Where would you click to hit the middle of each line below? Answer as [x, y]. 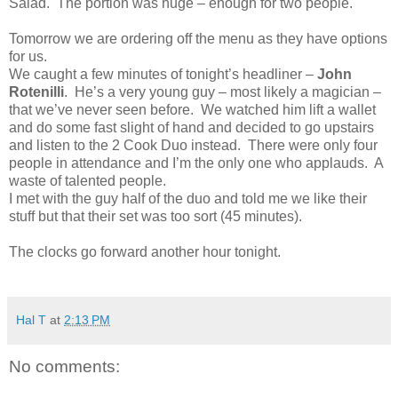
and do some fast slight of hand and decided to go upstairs [191, 127]
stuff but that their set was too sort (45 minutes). [155, 216]
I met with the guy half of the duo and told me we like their [188, 198]
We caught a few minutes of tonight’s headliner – [163, 74]
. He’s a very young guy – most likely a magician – [223, 92]
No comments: [64, 366]
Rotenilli [36, 92]
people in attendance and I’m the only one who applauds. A [196, 163]
